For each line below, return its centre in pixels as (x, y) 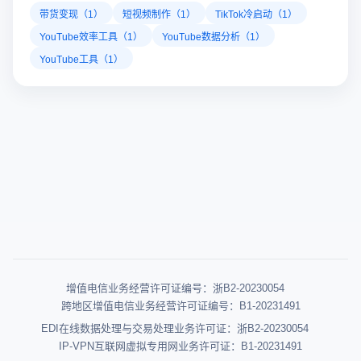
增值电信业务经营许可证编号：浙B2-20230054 (175, 288)
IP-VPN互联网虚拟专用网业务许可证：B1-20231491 (180, 346)
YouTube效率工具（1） (91, 35)
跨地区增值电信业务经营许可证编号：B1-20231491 (180, 305)
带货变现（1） (71, 13)
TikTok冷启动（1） (256, 13)
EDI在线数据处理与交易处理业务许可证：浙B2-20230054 (175, 328)
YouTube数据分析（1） (214, 35)
